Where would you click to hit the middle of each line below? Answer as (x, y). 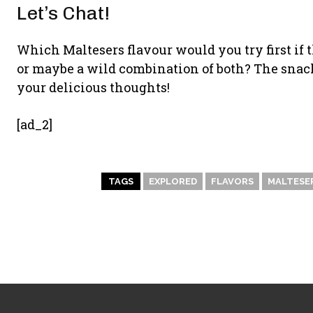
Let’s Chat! (63, 13)
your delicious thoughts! (93, 87)
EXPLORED (173, 181)
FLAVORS (232, 181)
